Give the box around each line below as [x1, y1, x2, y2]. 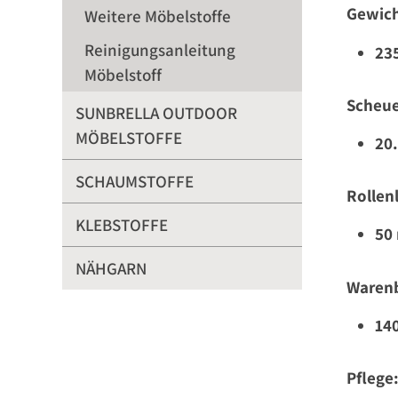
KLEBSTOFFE [76, 214, 168, 235]
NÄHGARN [76, 258, 147, 279]
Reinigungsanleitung [84, 39, 235, 60]
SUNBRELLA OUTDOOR [76, 102, 237, 123]
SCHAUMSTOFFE [76, 171, 194, 192]
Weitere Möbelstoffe [84, 5, 231, 27]
